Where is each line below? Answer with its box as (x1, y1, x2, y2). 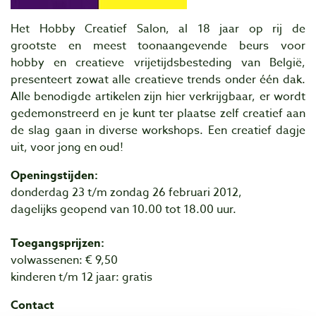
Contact (11, 297, 54, 314)
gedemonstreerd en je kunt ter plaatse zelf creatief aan (11, 105, 305, 122)
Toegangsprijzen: (11, 235, 104, 252)
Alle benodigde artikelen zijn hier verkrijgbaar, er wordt (11, 88, 305, 105)
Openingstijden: (11, 167, 98, 184)
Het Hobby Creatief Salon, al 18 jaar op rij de (11, 20, 305, 37)
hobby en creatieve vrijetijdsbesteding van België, (11, 54, 305, 71)
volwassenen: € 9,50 (11, 252, 118, 269)
